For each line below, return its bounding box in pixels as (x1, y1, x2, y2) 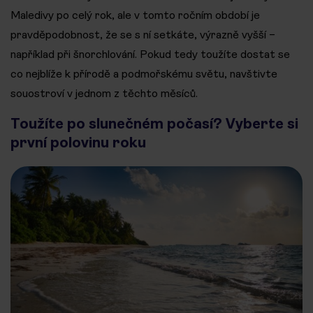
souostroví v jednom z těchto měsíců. (10, 87, 198, 101)
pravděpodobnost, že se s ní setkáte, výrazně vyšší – (10, 28, 275, 42)
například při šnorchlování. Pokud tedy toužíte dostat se (10, 48, 290, 61)
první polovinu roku (10, 134, 146, 152)
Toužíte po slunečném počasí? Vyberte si (10, 115, 298, 133)
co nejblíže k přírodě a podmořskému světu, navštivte (10, 67, 277, 81)
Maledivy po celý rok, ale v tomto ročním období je (10, 8, 260, 22)
